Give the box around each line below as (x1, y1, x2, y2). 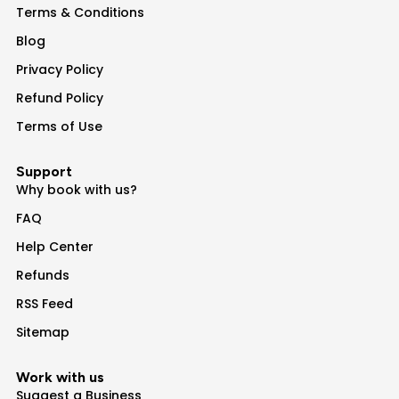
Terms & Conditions (15, 3, 144, 21)
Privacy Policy (15, 60, 103, 78)
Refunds (15, 265, 69, 284)
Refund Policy (15, 88, 103, 107)
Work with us (15, 368, 104, 386)
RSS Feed (15, 294, 73, 313)
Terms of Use (15, 117, 102, 135)
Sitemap (15, 322, 69, 341)
